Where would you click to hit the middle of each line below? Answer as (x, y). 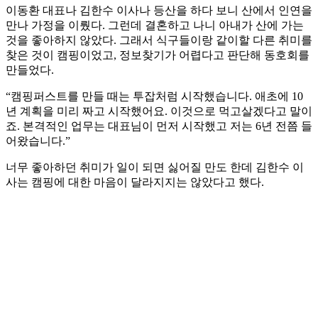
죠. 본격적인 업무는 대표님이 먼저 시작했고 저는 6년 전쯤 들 (159, 126)
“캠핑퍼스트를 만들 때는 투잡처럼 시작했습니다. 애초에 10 (154, 97)
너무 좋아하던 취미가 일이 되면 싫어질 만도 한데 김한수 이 (155, 168)
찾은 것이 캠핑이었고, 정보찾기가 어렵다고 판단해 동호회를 (158, 55)
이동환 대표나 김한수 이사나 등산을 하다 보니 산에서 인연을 (159, 11)
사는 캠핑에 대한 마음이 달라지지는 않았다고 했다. (135, 182)
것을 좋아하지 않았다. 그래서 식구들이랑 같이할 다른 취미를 (159, 40)
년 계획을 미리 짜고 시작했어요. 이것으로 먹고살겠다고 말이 (159, 111)
